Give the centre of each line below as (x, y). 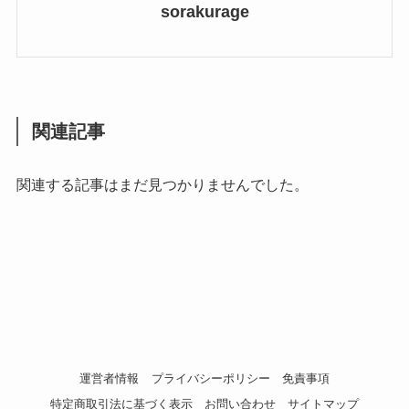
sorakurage (204, 11)
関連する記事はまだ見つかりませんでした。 (162, 185)
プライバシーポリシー (210, 378)
